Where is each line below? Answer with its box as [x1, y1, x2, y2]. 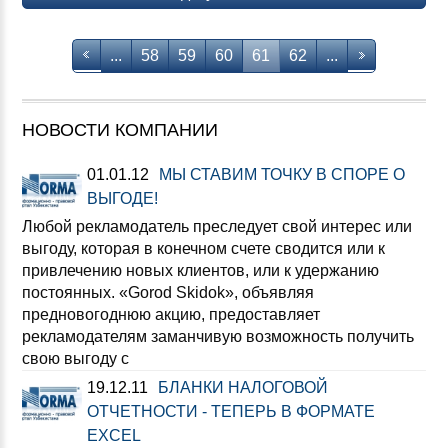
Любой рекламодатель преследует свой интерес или [22, 218, 412, 235]
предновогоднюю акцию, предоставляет [22, 306, 320, 323]
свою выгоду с [22, 350, 129, 367]
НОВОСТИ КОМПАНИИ [22, 120, 218, 140]
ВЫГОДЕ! [87, 190, 158, 207]
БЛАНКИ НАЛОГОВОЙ [158, 379, 328, 396]
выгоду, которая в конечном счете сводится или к [22, 240, 385, 257]
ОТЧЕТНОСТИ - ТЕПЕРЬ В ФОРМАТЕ [87, 403, 375, 420]
